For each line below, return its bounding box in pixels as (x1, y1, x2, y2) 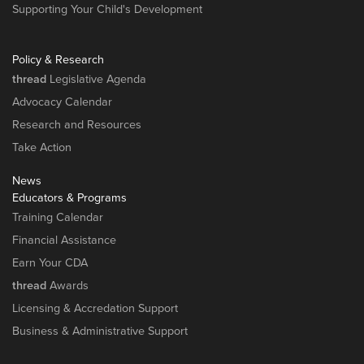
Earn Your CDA (12, 255, 88, 270)
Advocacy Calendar (12, 94, 112, 109)
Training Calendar (12, 210, 103, 224)
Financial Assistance (12, 232, 116, 247)
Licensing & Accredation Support (12, 301, 178, 315)
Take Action (12, 140, 71, 154)
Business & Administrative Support (12, 323, 188, 338)
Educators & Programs (12, 190, 127, 205)
